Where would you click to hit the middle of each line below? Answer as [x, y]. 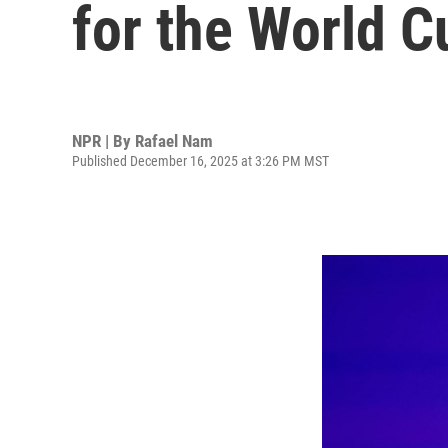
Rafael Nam [174, 140]
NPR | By [103, 140]
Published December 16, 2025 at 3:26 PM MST [200, 160]
